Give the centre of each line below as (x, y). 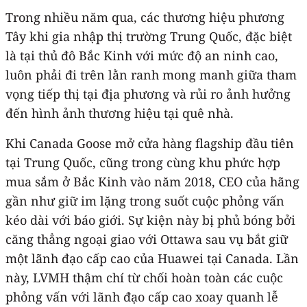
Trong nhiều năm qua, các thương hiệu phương (145, 17)
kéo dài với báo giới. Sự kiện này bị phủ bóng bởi (150, 220)
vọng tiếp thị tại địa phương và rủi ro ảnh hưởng (148, 94)
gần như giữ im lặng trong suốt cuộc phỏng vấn (145, 200)
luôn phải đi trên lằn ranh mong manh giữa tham (151, 74)
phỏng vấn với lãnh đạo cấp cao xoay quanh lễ (142, 296)
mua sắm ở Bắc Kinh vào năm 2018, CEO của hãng (152, 181)
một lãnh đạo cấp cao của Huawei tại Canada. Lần (152, 258)
